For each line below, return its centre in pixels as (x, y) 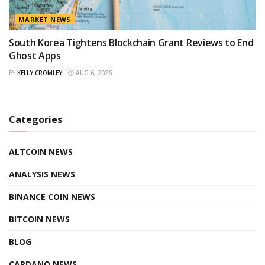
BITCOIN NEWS (39, 219)
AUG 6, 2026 (93, 73)
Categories (35, 120)
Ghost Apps (35, 56)
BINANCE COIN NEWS (52, 197)
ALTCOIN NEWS (41, 152)
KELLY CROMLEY (40, 73)
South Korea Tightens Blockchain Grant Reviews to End (131, 43)
